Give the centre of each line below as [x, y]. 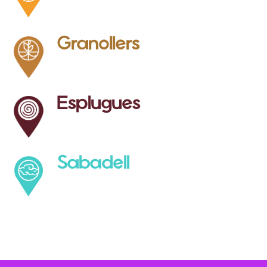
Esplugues [98, 102]
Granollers [98, 43]
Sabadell [93, 162]
